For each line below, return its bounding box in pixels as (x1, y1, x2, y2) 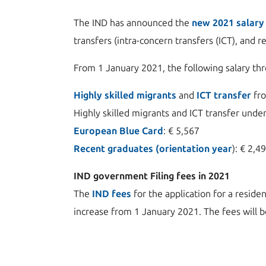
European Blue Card (74, 125, 163, 137)
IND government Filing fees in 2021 (74, 170, 230, 182)
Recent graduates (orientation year (74, 143, 232, 154)
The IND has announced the (74, 17, 192, 28)
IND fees (92, 188, 131, 199)
